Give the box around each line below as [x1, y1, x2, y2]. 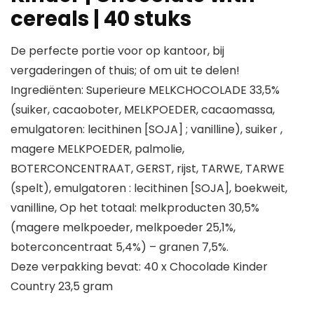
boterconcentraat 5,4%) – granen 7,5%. [11, 239, 228, 255]
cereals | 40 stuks [11, 5, 191, 33]
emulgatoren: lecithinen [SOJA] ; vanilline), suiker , [11, 121, 282, 137]
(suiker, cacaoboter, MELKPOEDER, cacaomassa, [11, 102, 275, 118]
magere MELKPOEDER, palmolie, [11, 141, 184, 157]
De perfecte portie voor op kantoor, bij [11, 43, 224, 59]
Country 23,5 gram [11, 278, 113, 294]
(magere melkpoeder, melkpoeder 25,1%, [11, 219, 235, 235]
